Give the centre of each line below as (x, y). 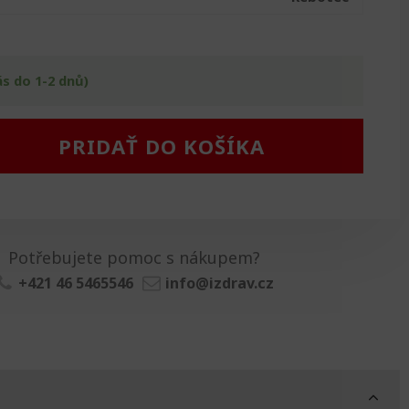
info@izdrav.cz (219, 283)
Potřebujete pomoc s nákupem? (134, 257)
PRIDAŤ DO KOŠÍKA (161, 147)
